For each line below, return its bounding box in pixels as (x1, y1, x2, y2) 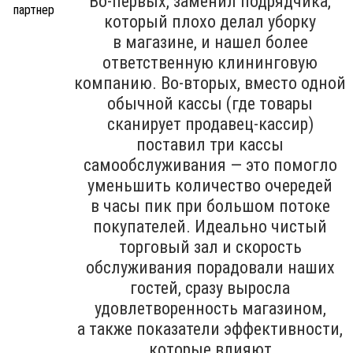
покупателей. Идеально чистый (93, 216, 327, 236)
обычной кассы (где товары (107, 93, 313, 113)
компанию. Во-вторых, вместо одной (74, 72, 346, 93)
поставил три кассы (136, 134, 284, 154)
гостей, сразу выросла (130, 277, 290, 298)
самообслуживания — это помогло (83, 154, 337, 175)
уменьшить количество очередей (87, 175, 333, 195)
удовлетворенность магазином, (94, 298, 326, 318)
